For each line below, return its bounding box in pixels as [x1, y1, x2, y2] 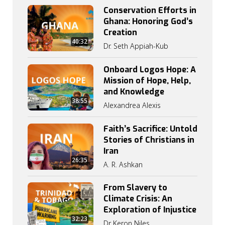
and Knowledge [103, 86, 164, 97]
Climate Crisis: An [103, 193, 172, 204]
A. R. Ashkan [103, 159, 143, 169]
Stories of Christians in [103, 134, 194, 145]
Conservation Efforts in [103, 5, 196, 16]
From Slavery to [103, 182, 167, 193]
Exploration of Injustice [103, 204, 196, 215]
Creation [103, 27, 137, 38]
